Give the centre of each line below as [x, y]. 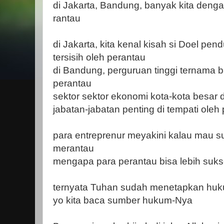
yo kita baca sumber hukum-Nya [123, 200]
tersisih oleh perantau [99, 57]
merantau [73, 148]
